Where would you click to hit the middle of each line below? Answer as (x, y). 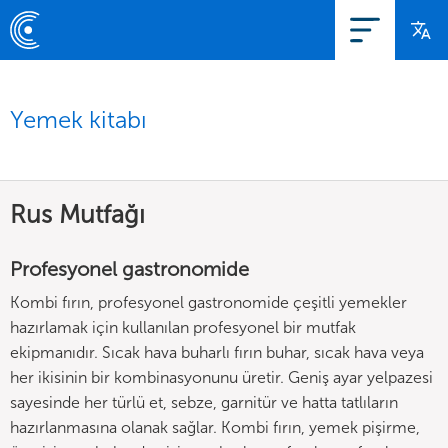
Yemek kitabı (78, 119)
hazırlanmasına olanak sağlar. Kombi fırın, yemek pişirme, (215, 427)
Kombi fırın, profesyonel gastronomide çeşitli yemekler (208, 302)
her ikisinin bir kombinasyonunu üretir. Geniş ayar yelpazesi (221, 377)
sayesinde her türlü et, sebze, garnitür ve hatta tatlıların (204, 402)
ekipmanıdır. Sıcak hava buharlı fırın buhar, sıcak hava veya (217, 352)
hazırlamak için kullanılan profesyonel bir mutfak (183, 327)
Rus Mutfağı (77, 214)
